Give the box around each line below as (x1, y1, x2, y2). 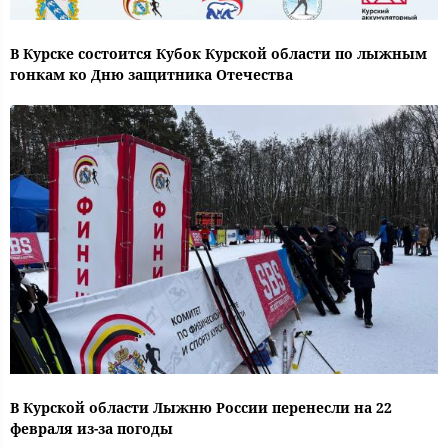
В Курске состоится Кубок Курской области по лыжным (10, 43, 427, 63)
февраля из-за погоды (10, 418, 173, 438)
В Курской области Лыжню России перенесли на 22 (10, 397, 392, 417)
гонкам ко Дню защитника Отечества (10, 64, 293, 84)
